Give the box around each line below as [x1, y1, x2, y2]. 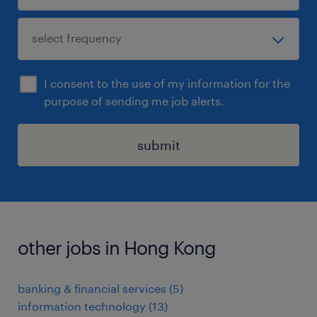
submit [137, 137, 180, 153]
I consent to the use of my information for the [44, 76, 290, 90]
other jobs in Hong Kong [18, 236, 216, 258]
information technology [18, 299, 146, 313]
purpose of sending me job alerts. [44, 94, 224, 108]
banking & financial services [18, 282, 166, 295]
